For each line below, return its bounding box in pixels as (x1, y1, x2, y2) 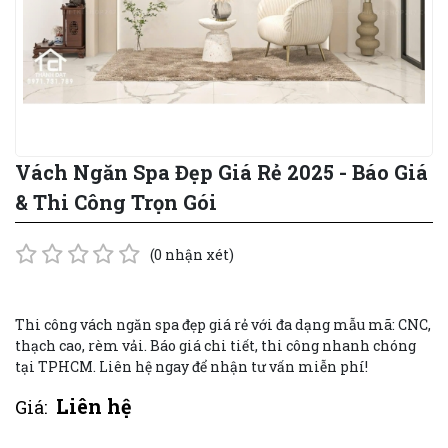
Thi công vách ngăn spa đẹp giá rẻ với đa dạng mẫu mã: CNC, (15, 314, 431, 334)
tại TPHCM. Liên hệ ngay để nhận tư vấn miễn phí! (15, 356, 368, 376)
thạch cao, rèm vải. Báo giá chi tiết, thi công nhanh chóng (15, 335, 416, 355)
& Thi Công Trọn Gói (15, 189, 217, 215)
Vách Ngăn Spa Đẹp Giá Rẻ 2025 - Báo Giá (15, 159, 428, 185)
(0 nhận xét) (149, 244, 234, 264)
